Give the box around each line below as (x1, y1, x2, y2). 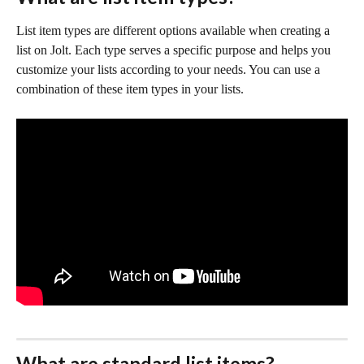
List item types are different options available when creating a (16, 24, 333, 37)
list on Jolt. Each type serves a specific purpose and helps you (16, 43, 334, 57)
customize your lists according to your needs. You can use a (16, 63, 323, 76)
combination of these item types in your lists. (16, 82, 244, 96)
